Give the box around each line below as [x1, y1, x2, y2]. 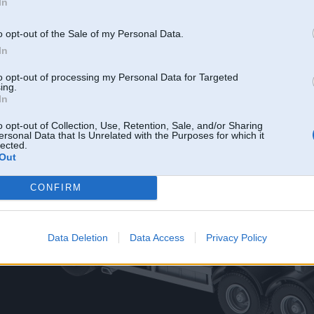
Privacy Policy [205, 231, 267, 243]
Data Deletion [47, 231, 108, 243]
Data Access [129, 231, 184, 243]
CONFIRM [29, 182, 82, 193]
